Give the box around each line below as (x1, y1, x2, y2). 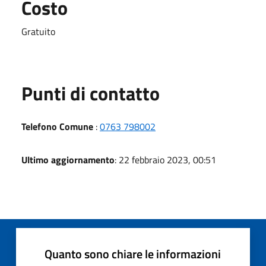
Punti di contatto (21, 78, 160, 107)
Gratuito (21, 24, 55, 39)
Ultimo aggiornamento (21, 152, 115, 167)
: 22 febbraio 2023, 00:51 (115, 152, 216, 167)
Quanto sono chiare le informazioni (45, 244, 221, 263)
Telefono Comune (21, 119, 93, 134)
